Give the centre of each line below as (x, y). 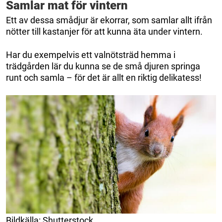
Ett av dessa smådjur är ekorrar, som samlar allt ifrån (109, 20)
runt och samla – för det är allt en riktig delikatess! (104, 78)
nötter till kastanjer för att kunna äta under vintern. (104, 32)
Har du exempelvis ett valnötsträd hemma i (91, 55)
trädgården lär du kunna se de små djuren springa (103, 66)
